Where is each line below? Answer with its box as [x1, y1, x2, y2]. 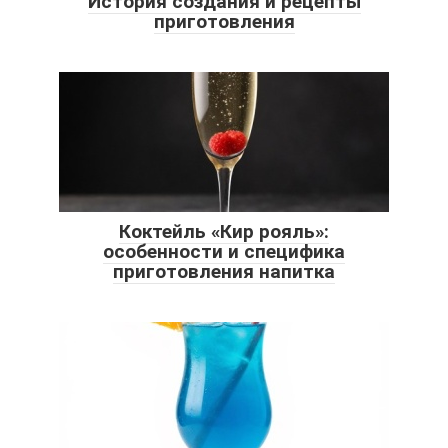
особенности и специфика [103, 239, 345, 263]
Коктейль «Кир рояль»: [119, 219, 329, 243]
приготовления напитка [113, 259, 335, 283]
